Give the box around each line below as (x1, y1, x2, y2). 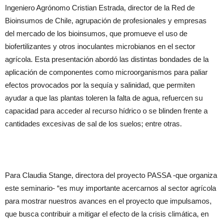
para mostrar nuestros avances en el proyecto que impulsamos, (5, 197, 212, 205)
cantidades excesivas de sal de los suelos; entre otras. (5, 119, 182, 128)
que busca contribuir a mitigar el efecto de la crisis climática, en (5, 210, 209, 218)
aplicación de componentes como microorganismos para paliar (5, 68, 208, 76)
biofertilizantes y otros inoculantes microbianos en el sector (5, 42, 195, 51)
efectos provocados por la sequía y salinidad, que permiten (5, 81, 195, 89)
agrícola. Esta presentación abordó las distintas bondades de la (5, 55, 209, 63)
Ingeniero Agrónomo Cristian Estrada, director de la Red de (5, 3, 195, 12)
